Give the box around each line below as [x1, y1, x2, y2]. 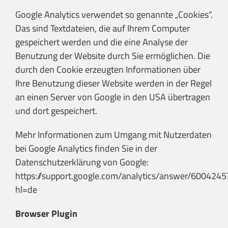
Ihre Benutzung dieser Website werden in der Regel [15, 76, 212, 91]
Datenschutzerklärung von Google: [15, 155, 149, 169]
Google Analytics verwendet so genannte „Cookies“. [15, 8, 213, 22]
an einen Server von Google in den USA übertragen [15, 90, 210, 104]
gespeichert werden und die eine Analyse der [15, 35, 188, 49]
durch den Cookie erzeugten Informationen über [15, 63, 201, 77]
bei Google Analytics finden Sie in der [15, 141, 157, 156]
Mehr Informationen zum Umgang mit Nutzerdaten [15, 128, 212, 142]
